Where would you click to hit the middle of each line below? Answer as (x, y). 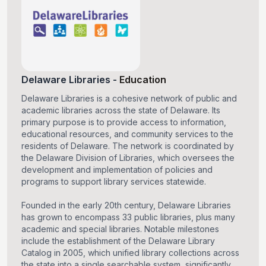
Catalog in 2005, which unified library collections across (130, 253)
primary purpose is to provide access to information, (124, 122)
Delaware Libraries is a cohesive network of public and (129, 99)
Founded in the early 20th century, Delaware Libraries (126, 205)
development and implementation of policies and (117, 170)
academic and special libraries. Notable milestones (120, 229)
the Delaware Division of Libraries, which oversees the (128, 158)
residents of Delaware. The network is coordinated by (128, 146)
